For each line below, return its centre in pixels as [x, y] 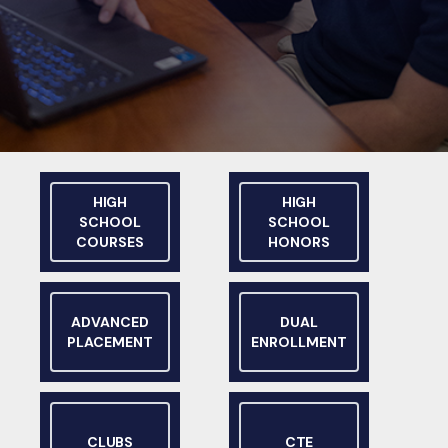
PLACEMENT [110, 342]
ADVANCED [110, 322]
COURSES [110, 242]
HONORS [299, 242]
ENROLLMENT [299, 342]
